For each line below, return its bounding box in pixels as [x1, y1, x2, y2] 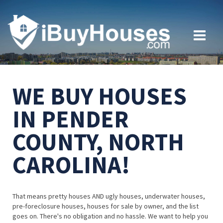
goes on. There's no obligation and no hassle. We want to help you [12, 212, 208, 221]
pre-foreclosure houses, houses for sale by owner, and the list [12, 202, 199, 211]
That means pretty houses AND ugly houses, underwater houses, [12, 192, 205, 201]
